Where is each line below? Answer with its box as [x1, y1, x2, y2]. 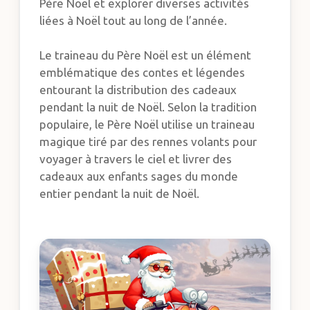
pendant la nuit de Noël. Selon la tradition [39, 100, 257, 114]
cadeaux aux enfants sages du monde [39, 170, 239, 183]
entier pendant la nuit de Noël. [39, 187, 200, 201]
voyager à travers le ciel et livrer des [39, 152, 232, 166]
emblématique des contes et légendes [39, 66, 246, 80]
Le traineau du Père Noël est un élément [39, 48, 252, 62]
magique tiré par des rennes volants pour [39, 135, 257, 149]
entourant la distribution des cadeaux [39, 83, 237, 97]
